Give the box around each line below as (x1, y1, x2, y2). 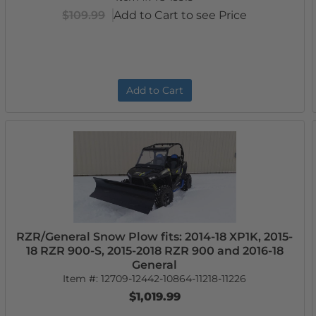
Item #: (63, 272, 102, 285)
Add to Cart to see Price (114, 8, 248, 22)
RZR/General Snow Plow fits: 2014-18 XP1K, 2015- (16, 230, 293, 243)
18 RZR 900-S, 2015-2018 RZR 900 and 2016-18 (25, 244, 284, 257)
